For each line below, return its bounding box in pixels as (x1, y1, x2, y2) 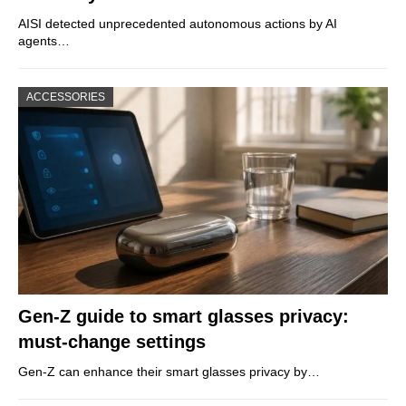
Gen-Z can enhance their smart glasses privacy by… (18, 364, 320, 380)
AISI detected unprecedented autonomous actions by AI (18, 15, 337, 31)
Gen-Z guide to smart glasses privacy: (18, 306, 349, 327)
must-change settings (18, 332, 206, 353)
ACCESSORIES (26, 90, 105, 103)
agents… (18, 33, 70, 48)
